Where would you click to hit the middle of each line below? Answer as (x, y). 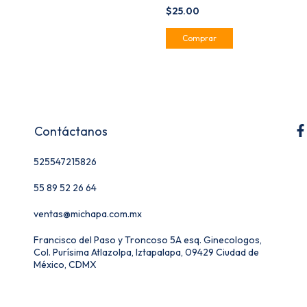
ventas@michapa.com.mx (88, 213)
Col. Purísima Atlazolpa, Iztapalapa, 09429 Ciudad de (146, 252)
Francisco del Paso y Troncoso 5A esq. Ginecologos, (148, 240)
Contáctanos (71, 131)
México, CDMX (65, 264)
